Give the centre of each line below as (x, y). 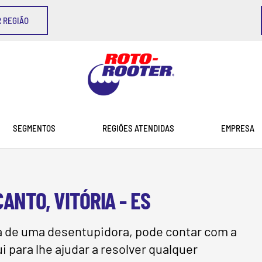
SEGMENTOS (34, 128)
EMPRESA (237, 128)
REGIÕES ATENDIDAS (138, 128)
